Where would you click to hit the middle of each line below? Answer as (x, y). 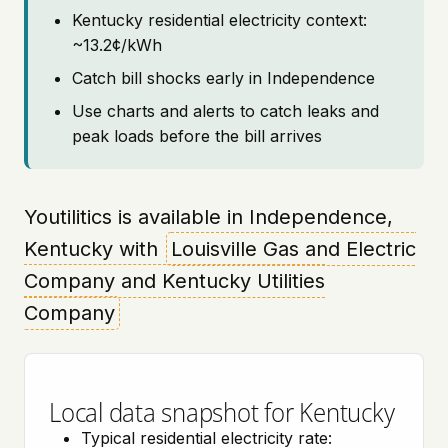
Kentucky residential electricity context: (219, 20)
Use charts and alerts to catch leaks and (225, 111)
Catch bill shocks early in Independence (223, 78)
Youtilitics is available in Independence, (208, 217)
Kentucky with (94, 249)
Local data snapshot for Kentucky (222, 411)
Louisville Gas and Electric (293, 249)
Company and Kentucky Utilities (174, 281)
